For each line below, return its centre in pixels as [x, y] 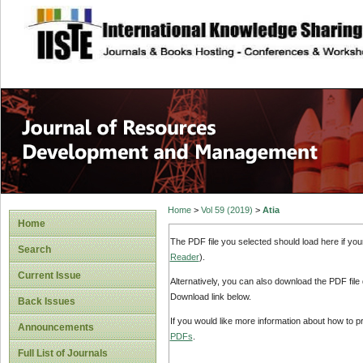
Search [34, 250]
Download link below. [210, 297]
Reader [184, 256]
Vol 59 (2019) [226, 210]
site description [157, 25]
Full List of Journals [63, 353]
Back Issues [47, 301]
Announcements [56, 327]
